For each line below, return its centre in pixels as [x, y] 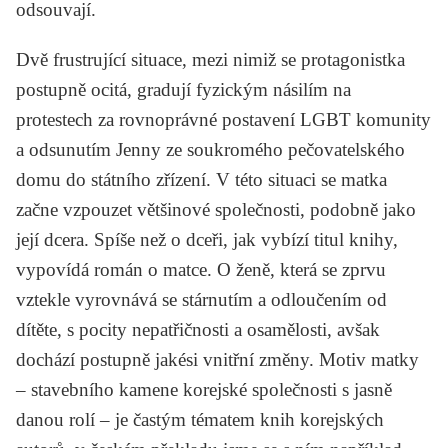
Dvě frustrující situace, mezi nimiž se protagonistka [210, 59]
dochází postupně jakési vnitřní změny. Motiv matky [217, 359]
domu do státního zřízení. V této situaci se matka [201, 179]
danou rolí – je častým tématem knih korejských [200, 419]
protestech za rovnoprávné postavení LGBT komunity [223, 119]
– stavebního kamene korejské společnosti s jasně [204, 389]
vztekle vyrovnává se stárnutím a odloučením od [201, 299]
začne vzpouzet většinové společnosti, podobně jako [216, 209]
